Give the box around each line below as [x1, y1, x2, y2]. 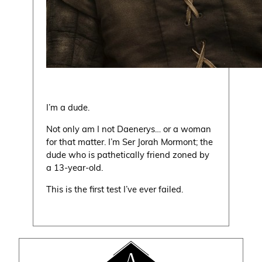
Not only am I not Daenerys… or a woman [46, 122, 212, 135]
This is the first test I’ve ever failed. [46, 182, 184, 195]
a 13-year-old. [46, 161, 104, 173]
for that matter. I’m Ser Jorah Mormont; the [46, 135, 213, 147]
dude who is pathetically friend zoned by [46, 148, 210, 160]
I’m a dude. [46, 101, 90, 113]
